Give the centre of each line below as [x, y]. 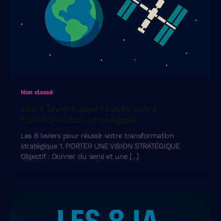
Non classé [37, 92]
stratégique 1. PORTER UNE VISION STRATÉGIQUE [100, 146]
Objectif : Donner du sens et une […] [80, 157]
